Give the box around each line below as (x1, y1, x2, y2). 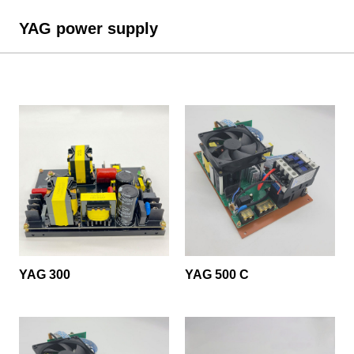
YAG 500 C (184, 267, 249, 281)
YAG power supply (18, 19, 158, 37)
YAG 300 (18, 267, 70, 281)
